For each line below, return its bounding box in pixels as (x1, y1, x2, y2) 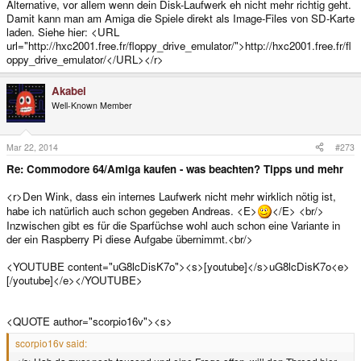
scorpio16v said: (15, 336, 87, 351)
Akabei (52, 82, 86, 98)
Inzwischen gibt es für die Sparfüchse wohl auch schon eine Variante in (6, 217, 340, 233)
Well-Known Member (52, 98, 132, 111)
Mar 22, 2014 (6, 140, 58, 153)
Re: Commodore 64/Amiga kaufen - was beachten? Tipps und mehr (6, 160, 343, 176)
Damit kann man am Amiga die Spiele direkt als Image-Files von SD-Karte (6, 10, 355, 26)
